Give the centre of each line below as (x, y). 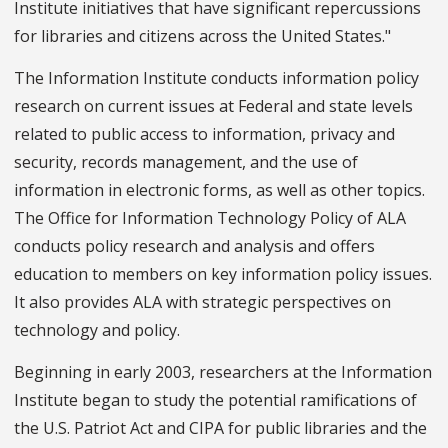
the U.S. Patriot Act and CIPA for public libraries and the (220, 427)
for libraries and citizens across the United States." (202, 35)
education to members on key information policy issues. (223, 273)
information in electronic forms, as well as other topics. (219, 189)
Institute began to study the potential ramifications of (215, 399)
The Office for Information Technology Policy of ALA (210, 217)
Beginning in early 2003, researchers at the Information (223, 371)
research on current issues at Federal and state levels (213, 105)
